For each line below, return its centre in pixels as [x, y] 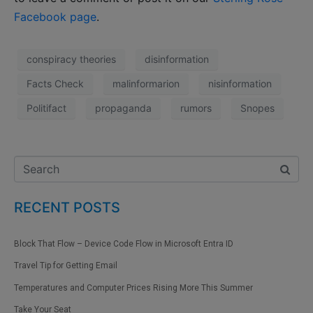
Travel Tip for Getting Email [66, 266]
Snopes [257, 108]
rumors [196, 108]
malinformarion [146, 84]
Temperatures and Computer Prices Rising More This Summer [133, 287]
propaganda [123, 108]
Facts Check [55, 84]
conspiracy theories [71, 59]
